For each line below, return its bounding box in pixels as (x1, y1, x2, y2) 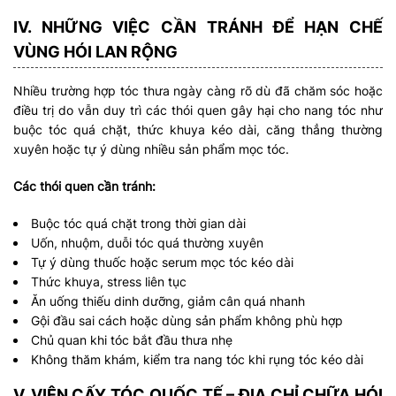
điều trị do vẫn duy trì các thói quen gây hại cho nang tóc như (13, 103, 383, 118)
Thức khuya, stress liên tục (31, 274, 187, 290)
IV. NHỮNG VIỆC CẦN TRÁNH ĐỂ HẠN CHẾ (13, 18, 383, 37)
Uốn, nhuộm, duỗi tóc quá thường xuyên (31, 235, 263, 251)
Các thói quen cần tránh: (13, 179, 156, 194)
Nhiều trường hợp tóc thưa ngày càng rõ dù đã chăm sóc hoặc (13, 83, 383, 99)
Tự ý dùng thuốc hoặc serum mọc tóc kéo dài (31, 255, 293, 270)
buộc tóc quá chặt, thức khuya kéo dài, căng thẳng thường (13, 122, 383, 138)
